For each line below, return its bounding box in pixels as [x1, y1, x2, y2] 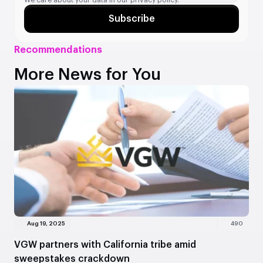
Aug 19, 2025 [27, 220, 65, 227]
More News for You [14, 66, 161, 83]
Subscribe [108, 14, 155, 23]
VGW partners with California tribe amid [14, 240, 196, 249]
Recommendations [14, 45, 102, 55]
